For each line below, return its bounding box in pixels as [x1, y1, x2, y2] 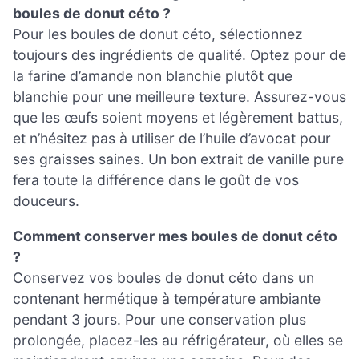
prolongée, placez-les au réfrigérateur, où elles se [13, 332, 343, 349]
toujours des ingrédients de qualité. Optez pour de [13, 46, 346, 64]
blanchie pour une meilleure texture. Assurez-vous [13, 88, 346, 106]
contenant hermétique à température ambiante [13, 290, 321, 308]
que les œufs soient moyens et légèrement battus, [13, 109, 343, 127]
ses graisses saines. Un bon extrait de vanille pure [13, 151, 344, 168]
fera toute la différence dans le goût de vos [13, 171, 299, 189]
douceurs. [13, 192, 79, 210]
